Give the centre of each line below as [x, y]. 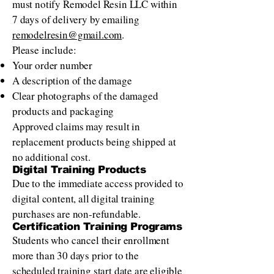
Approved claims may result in [76, 127]
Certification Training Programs [97, 227]
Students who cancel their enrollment [91, 240]
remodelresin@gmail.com [67, 35]
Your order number [53, 65]
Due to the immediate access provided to [98, 183]
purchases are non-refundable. [77, 214]
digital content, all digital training [83, 199]
